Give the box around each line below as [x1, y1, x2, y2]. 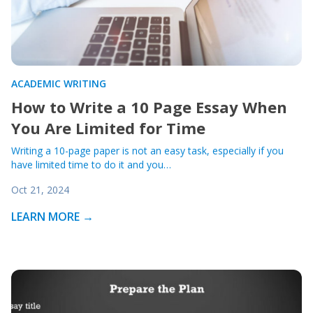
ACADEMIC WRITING [11, 77, 106, 90]
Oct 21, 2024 [11, 183, 69, 196]
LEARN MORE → [11, 209, 94, 224]
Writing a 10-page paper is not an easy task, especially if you [11, 144, 284, 157]
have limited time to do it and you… [11, 158, 171, 171]
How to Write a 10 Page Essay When [11, 96, 287, 117]
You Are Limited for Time [11, 117, 205, 138]
